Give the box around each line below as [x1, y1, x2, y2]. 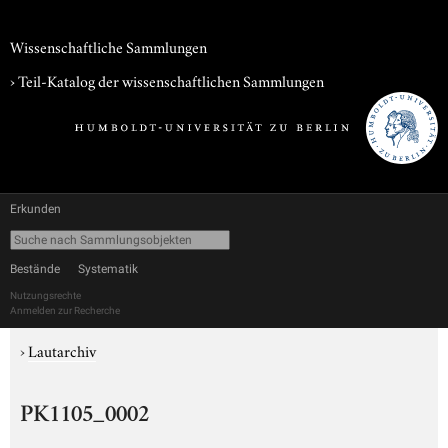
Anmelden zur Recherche [10, 305, 120, 316]
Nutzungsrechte [10, 290, 81, 301]
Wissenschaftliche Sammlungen [10, 35, 207, 57]
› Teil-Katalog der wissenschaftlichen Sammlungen [10, 69, 324, 91]
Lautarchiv [28, 339, 96, 361]
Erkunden [10, 202, 61, 216]
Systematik [78, 262, 138, 276]
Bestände [10, 262, 60, 276]
